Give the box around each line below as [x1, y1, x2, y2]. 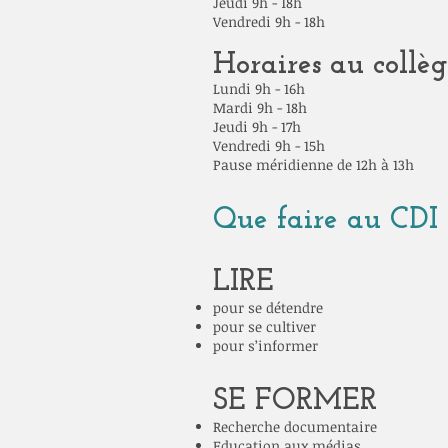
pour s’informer [213, 336, 318, 355]
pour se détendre [213, 298, 323, 317]
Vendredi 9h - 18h [213, 12, 325, 31]
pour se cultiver [213, 317, 316, 336]
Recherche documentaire [213, 417, 377, 436]
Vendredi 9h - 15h [213, 136, 325, 155]
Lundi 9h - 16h [213, 79, 305, 98]
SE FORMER [213, 386, 377, 417]
